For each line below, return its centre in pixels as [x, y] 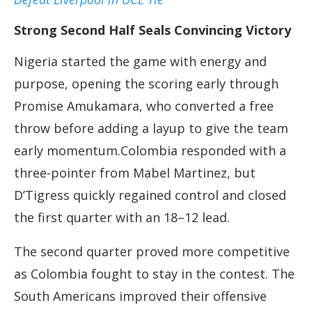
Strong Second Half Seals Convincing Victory [153, 30]
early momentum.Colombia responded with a [150, 151]
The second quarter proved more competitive [152, 252]
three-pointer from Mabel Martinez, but [135, 173]
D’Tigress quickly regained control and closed [150, 195]
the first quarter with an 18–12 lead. [122, 218]
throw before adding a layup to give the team [151, 128]
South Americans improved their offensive [140, 296]
